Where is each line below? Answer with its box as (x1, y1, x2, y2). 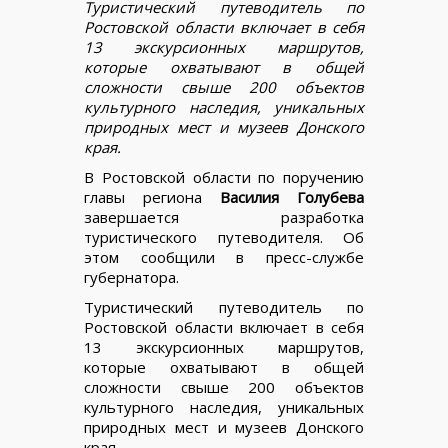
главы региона (84, 186, 220, 207)
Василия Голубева (220, 186, 364, 207)
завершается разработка (84, 206, 364, 227)
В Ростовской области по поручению (84, 166, 364, 187)
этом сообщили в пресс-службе (84, 246, 364, 267)
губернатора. (84, 266, 179, 287)
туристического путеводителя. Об (84, 226, 364, 247)
